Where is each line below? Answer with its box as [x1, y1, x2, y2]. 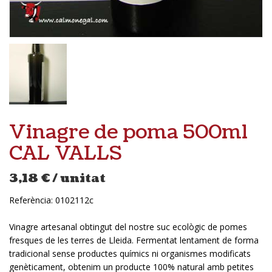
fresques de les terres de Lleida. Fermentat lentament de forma [9, 234, 259, 246]
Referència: [9, 194, 55, 206]
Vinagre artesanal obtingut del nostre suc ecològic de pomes [9, 220, 247, 233]
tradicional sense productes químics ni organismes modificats [9, 247, 251, 259]
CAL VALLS [9, 139, 121, 167]
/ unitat [52, 170, 106, 186]
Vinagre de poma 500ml [9, 118, 248, 146]
